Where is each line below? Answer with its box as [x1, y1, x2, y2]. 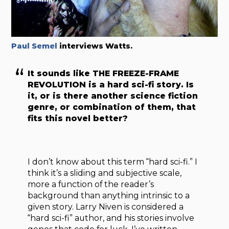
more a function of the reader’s [28, 179, 154, 190]
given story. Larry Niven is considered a [28, 202, 184, 212]
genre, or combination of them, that [28, 102, 196, 112]
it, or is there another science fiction [28, 90, 198, 101]
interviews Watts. [57, 41, 133, 51]
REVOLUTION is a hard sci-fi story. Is [28, 79, 194, 89]
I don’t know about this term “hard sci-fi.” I [28, 157, 198, 167]
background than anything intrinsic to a [28, 191, 190, 201]
